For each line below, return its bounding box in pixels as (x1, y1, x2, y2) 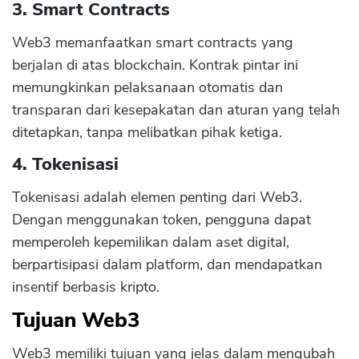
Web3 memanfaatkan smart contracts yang (12, 33, 293, 52)
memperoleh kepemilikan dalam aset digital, (12, 232, 289, 252)
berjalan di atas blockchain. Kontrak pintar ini (12, 55, 298, 75)
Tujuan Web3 (12, 306, 140, 334)
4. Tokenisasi (12, 152, 119, 176)
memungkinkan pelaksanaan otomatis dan (12, 78, 283, 97)
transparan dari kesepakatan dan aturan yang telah (12, 100, 340, 119)
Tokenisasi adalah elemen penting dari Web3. (12, 188, 302, 207)
